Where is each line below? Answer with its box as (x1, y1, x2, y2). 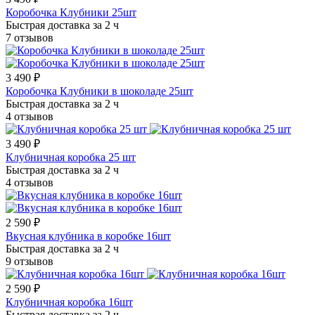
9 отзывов (6, 255, 53, 268)
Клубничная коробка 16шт (6, 296, 133, 309)
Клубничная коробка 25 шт (6, 151, 136, 164)
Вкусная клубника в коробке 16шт (6, 230, 171, 243)
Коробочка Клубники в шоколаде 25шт (6, 85, 193, 98)
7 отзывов (6, 32, 53, 44)
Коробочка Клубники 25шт (6, 6, 136, 19)
